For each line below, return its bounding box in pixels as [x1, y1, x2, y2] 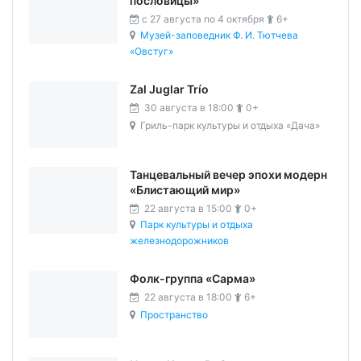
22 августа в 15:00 [142, 202, 232, 215]
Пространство [140, 309, 208, 322]
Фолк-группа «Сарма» [130, 272, 255, 286]
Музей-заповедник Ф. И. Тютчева [140, 28, 298, 41]
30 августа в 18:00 [142, 101, 234, 114]
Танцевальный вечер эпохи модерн [130, 168, 327, 182]
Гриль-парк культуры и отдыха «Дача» [138, 118, 320, 131]
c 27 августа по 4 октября [142, 12, 264, 25]
